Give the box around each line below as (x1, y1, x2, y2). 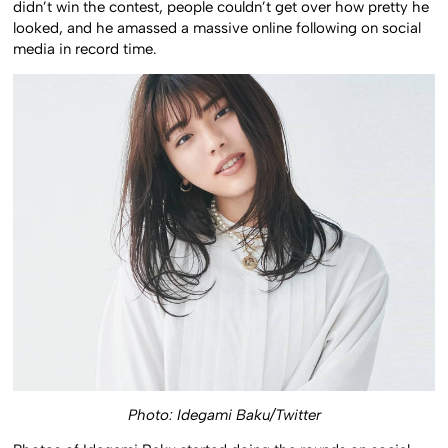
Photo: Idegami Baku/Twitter (127, 405, 321, 424)
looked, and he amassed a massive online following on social (13, 18, 422, 37)
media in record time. (13, 39, 158, 58)
